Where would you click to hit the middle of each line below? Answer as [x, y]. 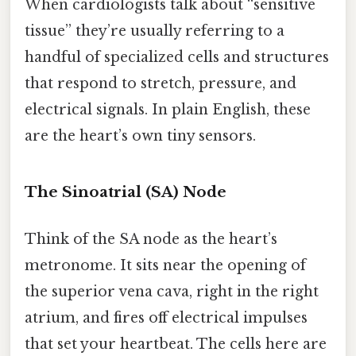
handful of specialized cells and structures [177, 58]
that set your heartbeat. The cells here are [176, 344]
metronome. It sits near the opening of [165, 266]
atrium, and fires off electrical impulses [166, 318]
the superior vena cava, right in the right [172, 292]
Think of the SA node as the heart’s [151, 240]
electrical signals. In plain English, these [168, 110]
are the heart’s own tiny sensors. [140, 136]
